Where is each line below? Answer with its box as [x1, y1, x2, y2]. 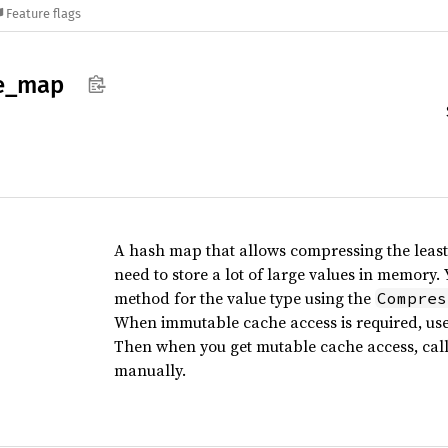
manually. [113, 359, 186, 381]
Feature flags [6, 6, 82, 22]
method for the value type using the [113, 287, 375, 309]
